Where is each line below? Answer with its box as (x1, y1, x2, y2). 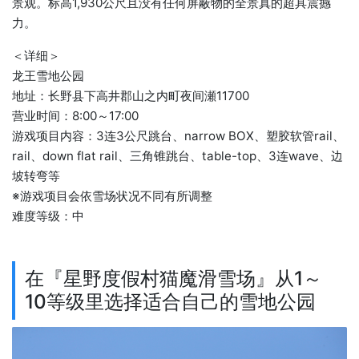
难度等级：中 (12, 208, 84, 224)
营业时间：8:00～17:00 (12, 108, 139, 124)
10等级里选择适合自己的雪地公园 (25, 289, 317, 314)
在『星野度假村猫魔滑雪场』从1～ (25, 266, 323, 291)
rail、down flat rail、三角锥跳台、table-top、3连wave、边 (12, 148, 343, 164)
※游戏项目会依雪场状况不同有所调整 (12, 188, 212, 204)
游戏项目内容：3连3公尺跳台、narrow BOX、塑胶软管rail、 (12, 128, 345, 144)
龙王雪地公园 (12, 68, 84, 84)
